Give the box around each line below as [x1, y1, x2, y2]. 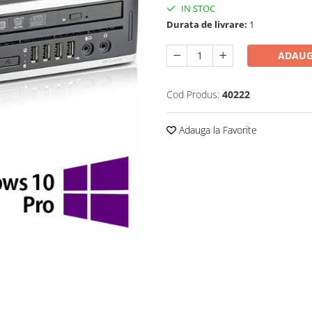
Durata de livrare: [166, 18, 247, 31]
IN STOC [179, 2, 215, 15]
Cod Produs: [166, 88, 219, 101]
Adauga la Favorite [176, 123, 257, 136]
